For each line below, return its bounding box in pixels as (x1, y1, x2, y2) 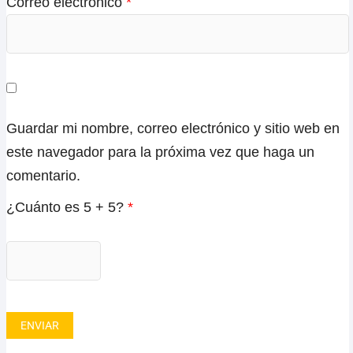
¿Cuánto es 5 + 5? (6, 199, 128, 215)
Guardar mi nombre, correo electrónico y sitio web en (6, 120, 340, 136)
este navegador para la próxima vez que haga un (6, 143, 314, 160)
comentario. (6, 167, 80, 184)
